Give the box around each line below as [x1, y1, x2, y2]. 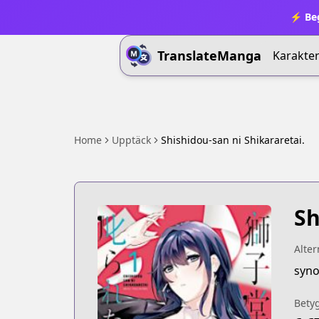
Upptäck [112, 133, 151, 147]
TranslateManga [157, 47, 261, 64]
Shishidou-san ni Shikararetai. [161, 133, 305, 147]
